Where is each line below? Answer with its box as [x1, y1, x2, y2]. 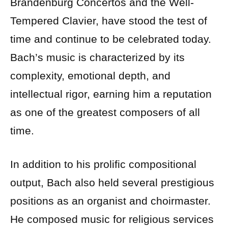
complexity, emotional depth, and [10, 69, 170, 81]
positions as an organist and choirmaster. [10, 194, 211, 207]
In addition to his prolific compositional [10, 158, 196, 170]
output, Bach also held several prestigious [10, 176, 214, 188]
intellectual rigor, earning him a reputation [10, 88, 212, 100]
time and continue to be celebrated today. [10, 33, 211, 45]
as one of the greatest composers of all [10, 106, 200, 118]
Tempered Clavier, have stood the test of [10, 14, 207, 26]
